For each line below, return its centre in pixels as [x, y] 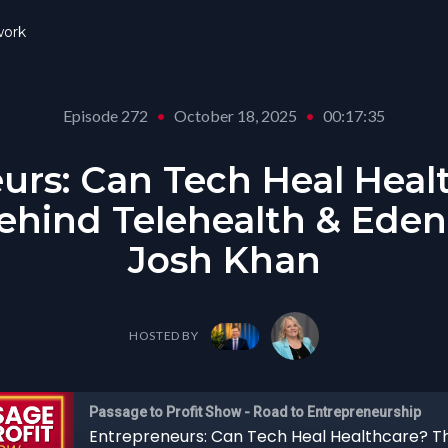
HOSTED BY [164, 335]
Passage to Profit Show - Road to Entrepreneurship [255, 412]
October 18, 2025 [235, 115]
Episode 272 [105, 115]
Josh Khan [224, 260]
